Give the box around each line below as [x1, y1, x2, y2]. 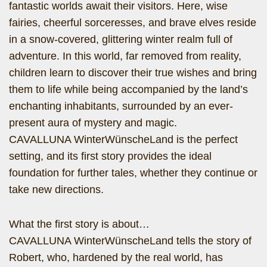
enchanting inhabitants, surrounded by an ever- [9, 100, 233, 112]
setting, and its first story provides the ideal [9, 150, 212, 162]
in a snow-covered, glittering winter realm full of [9, 33, 232, 45]
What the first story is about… [9, 218, 150, 230]
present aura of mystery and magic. [9, 117, 177, 129]
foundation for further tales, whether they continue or [9, 167, 257, 179]
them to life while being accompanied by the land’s [9, 83, 248, 95]
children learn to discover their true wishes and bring [9, 67, 257, 79]
